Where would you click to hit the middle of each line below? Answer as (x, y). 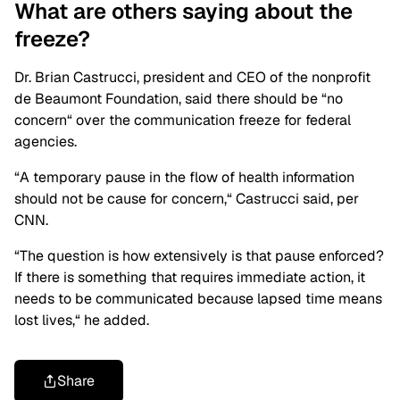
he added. (115, 321)
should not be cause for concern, (121, 199)
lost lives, (45, 321)
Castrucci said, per (296, 199)
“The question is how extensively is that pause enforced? (199, 256)
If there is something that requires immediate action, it (190, 278)
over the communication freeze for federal (212, 121)
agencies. (46, 142)
